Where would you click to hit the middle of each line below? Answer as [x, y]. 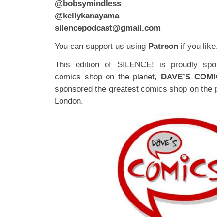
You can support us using [101, 46]
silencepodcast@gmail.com [108, 28]
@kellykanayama [87, 16]
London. [69, 101]
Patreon [163, 46]
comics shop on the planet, [108, 77]
